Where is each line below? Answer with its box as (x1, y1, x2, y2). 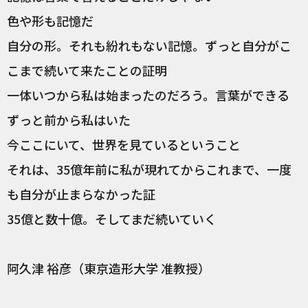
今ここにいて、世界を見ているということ (7, 135, 241, 154)
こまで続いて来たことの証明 (7, 61, 167, 80)
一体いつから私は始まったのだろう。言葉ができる (7, 86, 289, 104)
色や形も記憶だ (7, 12, 93, 30)
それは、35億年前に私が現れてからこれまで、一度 (7, 160, 291, 179)
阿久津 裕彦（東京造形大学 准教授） (7, 259, 210, 278)
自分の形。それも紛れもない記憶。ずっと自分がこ (7, 36, 291, 55)
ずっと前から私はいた (7, 111, 131, 129)
